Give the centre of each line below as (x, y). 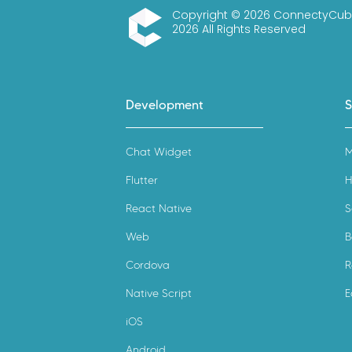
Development (165, 104)
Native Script (159, 293)
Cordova (148, 265)
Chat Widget (159, 152)
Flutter (142, 180)
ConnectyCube (168, 55)
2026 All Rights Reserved (239, 29)
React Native (159, 208)
